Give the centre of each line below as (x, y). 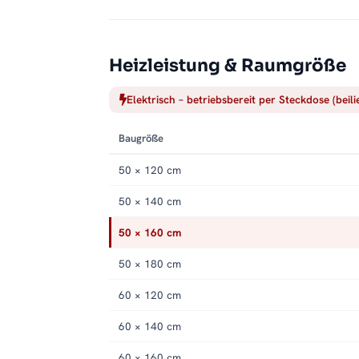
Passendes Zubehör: (161, 11)
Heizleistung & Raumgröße (228, 66)
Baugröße (141, 139)
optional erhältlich (264, 11)
